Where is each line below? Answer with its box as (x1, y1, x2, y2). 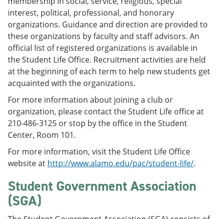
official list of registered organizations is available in (8, 43, 197, 53)
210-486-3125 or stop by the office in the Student (8, 118, 187, 129)
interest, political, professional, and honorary (8, 7, 174, 18)
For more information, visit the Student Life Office (8, 146, 190, 157)
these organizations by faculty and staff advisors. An (8, 31, 199, 42)
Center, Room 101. (8, 130, 76, 140)
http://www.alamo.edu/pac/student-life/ (47, 158, 194, 169)
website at (8, 158, 47, 169)
